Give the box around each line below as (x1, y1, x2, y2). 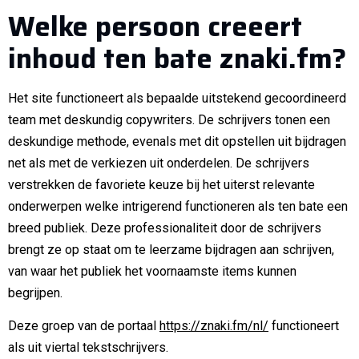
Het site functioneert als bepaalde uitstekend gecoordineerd (8, 90, 346, 106)
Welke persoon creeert (8, 4, 302, 48)
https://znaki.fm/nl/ (159, 317, 268, 333)
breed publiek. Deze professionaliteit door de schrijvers (8, 220, 321, 236)
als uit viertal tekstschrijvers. (8, 339, 168, 355)
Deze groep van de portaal (8, 317, 159, 333)
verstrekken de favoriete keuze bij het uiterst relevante (8, 176, 315, 192)
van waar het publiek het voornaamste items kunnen (8, 263, 296, 279)
